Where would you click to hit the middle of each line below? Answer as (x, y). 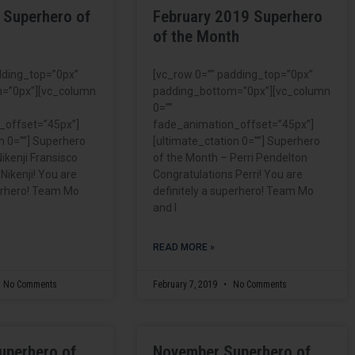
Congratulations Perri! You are (227, 174)
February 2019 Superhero (237, 16)
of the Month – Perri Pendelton (230, 157)
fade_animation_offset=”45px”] (233, 124)
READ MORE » (183, 247)
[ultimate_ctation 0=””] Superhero (236, 141)
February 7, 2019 (186, 284)
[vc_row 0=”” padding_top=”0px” (233, 74)
